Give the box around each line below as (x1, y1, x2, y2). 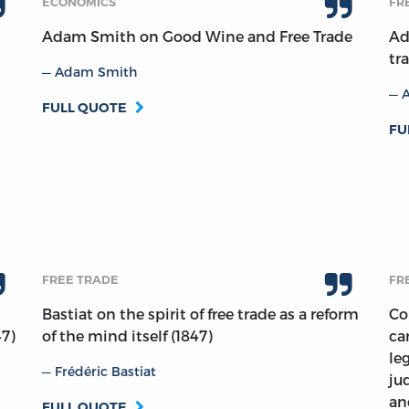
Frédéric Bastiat (55, 363, 156, 380)
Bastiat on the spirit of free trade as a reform (42, 305, 359, 323)
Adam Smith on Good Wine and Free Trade (42, 27, 352, 46)
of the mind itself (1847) (42, 327, 213, 345)
